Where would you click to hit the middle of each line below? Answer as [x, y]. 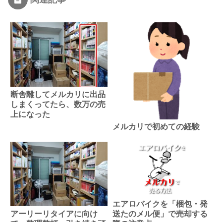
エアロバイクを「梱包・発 [160, 204]
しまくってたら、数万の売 [58, 104]
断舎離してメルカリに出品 [58, 94]
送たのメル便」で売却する [160, 214]
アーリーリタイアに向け [54, 214]
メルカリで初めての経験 [156, 127]
